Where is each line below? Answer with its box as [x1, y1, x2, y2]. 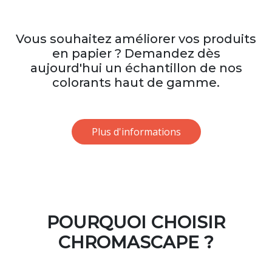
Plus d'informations [91, 124, 181, 138]
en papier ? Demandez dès [52, 46, 220, 61]
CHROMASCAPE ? [58, 231, 214, 253]
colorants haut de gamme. [52, 75, 220, 90]
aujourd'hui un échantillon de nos [30, 60, 242, 75]
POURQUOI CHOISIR [47, 211, 225, 233]
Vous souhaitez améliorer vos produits [16, 31, 256, 46]
